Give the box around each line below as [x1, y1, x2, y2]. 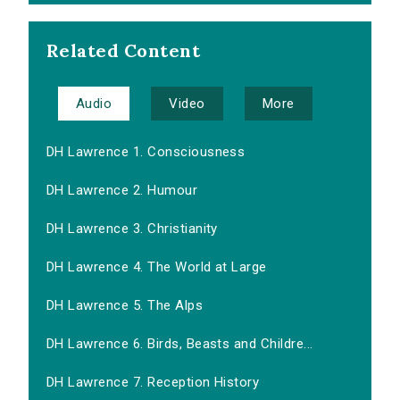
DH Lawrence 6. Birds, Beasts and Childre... [46, 336, 313, 353]
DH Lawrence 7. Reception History [46, 374, 260, 391]
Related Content [46, 39, 201, 62]
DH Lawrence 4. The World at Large [46, 259, 267, 276]
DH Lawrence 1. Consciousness [46, 144, 246, 161]
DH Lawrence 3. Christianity [46, 221, 218, 237]
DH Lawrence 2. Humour [46, 182, 198, 199]
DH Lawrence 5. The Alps [46, 297, 204, 314]
